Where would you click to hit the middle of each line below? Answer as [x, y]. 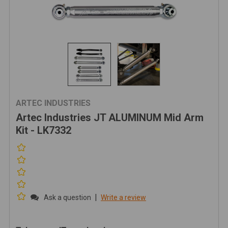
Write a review [123, 197]
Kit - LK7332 [44, 130]
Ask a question [67, 197]
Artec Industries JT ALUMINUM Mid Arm [110, 118]
